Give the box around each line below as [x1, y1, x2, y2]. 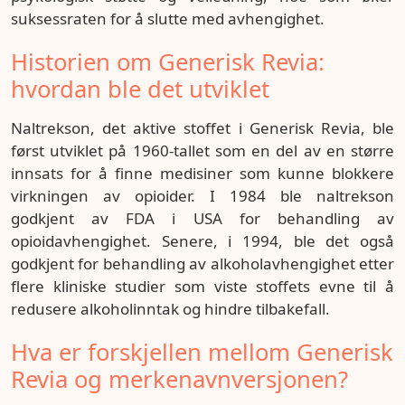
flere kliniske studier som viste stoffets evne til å [11, 276, 394, 297]
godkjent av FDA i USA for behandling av [11, 208, 394, 229]
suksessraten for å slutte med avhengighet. [11, 8, 325, 29]
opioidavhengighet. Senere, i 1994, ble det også [11, 231, 394, 251]
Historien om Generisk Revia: [11, 46, 325, 78]
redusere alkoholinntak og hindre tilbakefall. [11, 298, 330, 319]
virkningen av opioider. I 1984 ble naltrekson [11, 185, 394, 206]
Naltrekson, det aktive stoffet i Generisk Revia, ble [11, 118, 394, 138]
